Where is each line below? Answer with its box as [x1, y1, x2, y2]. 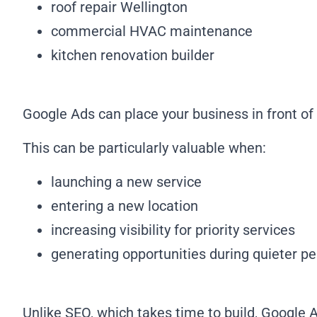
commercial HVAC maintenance [51, 23, 253, 40]
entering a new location [51, 197, 198, 215]
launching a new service [51, 173, 202, 191]
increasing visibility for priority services [51, 221, 295, 239]
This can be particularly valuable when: [23, 139, 266, 156]
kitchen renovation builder [51, 47, 214, 64]
